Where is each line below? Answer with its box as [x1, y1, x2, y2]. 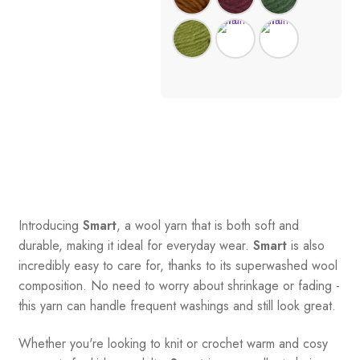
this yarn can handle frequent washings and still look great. [18, 296, 336, 315]
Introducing [18, 215, 83, 235]
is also [286, 235, 325, 255]
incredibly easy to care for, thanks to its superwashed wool [18, 256, 337, 275]
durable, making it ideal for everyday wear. [18, 235, 253, 255]
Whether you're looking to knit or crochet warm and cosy [18, 334, 328, 354]
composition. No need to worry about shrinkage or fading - [18, 276, 340, 295]
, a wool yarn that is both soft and [116, 215, 299, 235]
